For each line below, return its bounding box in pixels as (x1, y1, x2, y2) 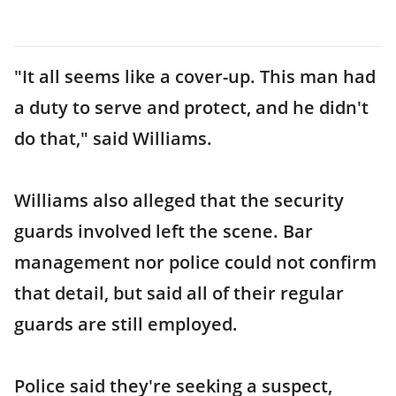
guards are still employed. (14, 312, 238, 336)
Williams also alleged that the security (14, 188, 344, 212)
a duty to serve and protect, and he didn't (14, 95, 369, 119)
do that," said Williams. (14, 126, 212, 150)
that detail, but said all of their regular (14, 281, 344, 305)
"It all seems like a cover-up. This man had (14, 65, 376, 88)
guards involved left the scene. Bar (14, 219, 313, 243)
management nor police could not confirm (14, 250, 377, 274)
